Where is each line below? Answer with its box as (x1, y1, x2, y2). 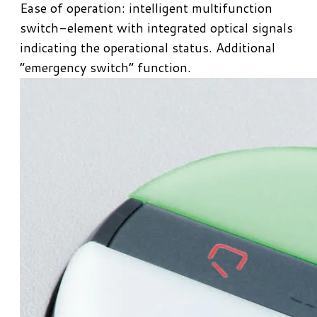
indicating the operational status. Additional (20, 38, 275, 57)
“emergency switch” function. (20, 58, 191, 77)
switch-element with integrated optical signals (20, 18, 293, 38)
